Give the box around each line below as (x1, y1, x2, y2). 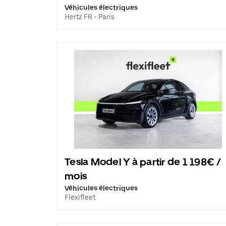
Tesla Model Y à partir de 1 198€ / (65, 156, 221, 168)
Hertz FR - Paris (65, 13, 115, 21)
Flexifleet (65, 193, 95, 201)
